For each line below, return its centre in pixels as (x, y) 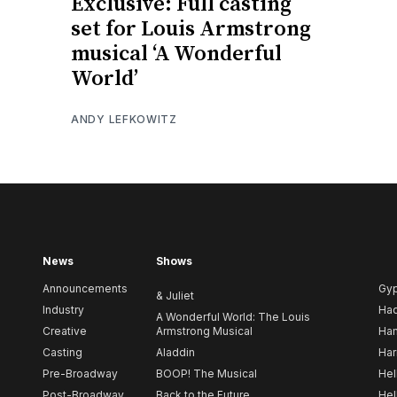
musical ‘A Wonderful (176, 54)
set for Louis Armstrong (191, 29)
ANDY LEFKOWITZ (124, 119)
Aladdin (175, 353)
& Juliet (175, 296)
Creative (65, 331)
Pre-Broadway (80, 374)
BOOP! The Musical (206, 374)
